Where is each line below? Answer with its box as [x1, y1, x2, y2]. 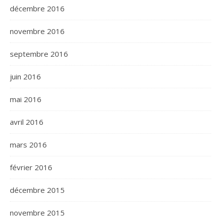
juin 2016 [10, 72, 41, 81]
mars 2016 [10, 140, 47, 149]
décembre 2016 [10, 3, 65, 13]
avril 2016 [10, 117, 43, 127]
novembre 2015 [10, 208, 65, 218]
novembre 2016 [10, 26, 65, 36]
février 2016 [10, 162, 52, 172]
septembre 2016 [10, 49, 68, 59]
